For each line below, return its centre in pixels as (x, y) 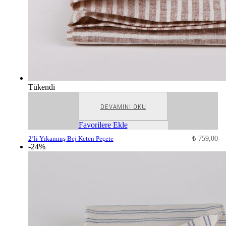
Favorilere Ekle (103, 125)
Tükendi (41, 87)
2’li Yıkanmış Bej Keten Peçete (71, 139)
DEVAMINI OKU (123, 107)
